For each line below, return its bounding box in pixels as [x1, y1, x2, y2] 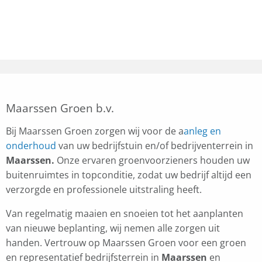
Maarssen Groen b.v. [6, 100, 114, 116]
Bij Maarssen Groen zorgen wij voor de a [6, 125, 184, 137]
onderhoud [6, 139, 56, 152]
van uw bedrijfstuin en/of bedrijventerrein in [56, 139, 253, 152]
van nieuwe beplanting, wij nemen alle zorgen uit [6, 222, 220, 235]
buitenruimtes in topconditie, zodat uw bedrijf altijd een [6, 168, 251, 181]
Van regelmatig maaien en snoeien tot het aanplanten [6, 207, 243, 220]
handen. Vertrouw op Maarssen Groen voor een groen [6, 236, 246, 249]
